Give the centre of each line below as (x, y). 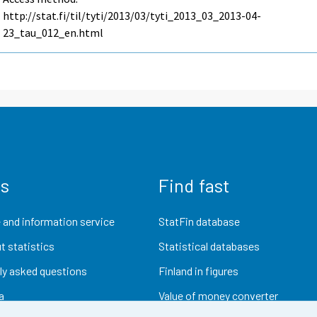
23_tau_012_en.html (53, 33)
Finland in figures (198, 271)
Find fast (194, 185)
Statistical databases (209, 246)
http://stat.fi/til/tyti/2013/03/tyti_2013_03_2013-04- (132, 16)
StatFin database (199, 221)
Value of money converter (218, 296)
